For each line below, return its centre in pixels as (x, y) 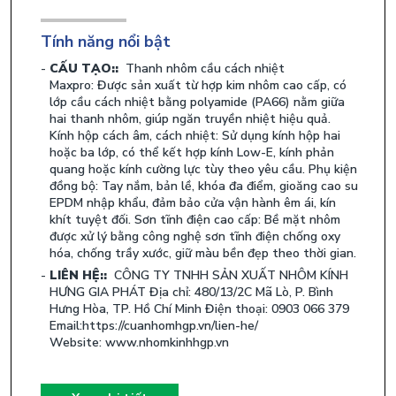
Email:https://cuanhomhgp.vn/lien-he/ (154, 326)
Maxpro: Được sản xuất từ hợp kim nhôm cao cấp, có (198, 86)
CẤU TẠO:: (84, 69)
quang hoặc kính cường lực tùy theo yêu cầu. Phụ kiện (203, 170)
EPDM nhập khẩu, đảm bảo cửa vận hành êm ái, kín (193, 203)
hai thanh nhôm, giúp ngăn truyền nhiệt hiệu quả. (190, 119)
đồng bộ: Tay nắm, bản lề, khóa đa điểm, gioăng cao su (204, 187)
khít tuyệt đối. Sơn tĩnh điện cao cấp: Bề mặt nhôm (195, 220)
